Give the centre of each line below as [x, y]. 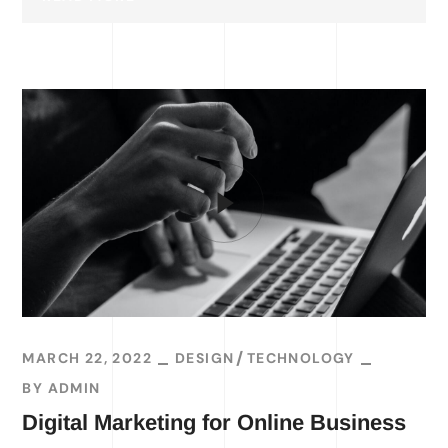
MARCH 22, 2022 [87, 357]
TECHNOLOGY [300, 357]
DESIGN [205, 357]
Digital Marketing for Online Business [214, 422]
